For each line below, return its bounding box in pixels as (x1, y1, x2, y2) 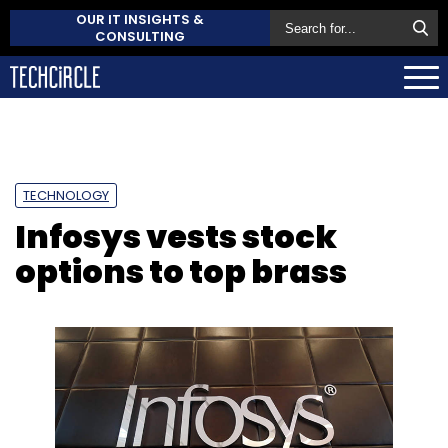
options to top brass (15, 248, 347, 294)
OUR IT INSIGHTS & (76, 10, 204, 29)
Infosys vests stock (15, 213, 337, 259)
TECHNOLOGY (23, 185, 109, 205)
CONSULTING (95, 27, 185, 46)
